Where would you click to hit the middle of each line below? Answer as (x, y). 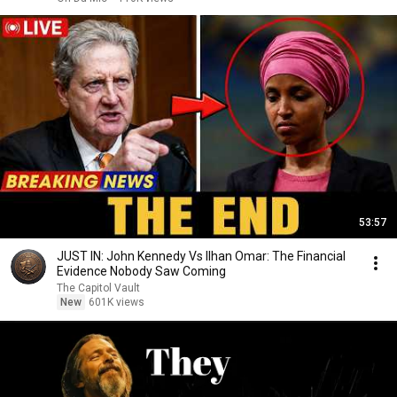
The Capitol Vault (98, 288)
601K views (117, 302)
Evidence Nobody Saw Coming (141, 271)
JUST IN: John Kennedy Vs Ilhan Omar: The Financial (201, 256)
